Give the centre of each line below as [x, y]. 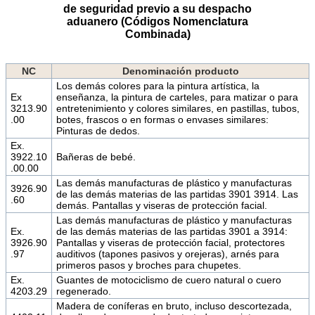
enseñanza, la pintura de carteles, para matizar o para [177, 97]
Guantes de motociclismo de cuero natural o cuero [168, 279]
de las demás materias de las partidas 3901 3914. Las [177, 194]
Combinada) [157, 34]
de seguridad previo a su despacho [157, 8]
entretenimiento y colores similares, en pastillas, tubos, [178, 108]
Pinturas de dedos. [98, 130]
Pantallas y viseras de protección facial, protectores [170, 242]
